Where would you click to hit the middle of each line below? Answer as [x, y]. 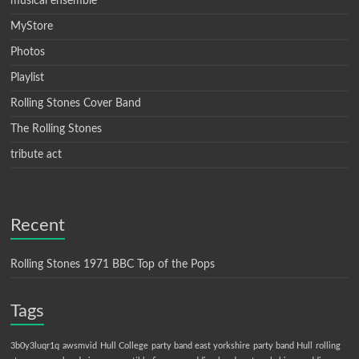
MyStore [32, 27]
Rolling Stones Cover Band [76, 104]
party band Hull [283, 346]
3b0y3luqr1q [35, 346]
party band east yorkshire [201, 346]
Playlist [28, 78]
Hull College [125, 346]
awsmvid [80, 346]
